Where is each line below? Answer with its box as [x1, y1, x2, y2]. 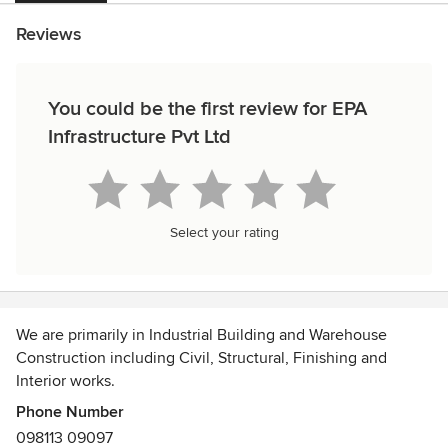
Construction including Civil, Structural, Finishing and [16, 348, 387, 368]
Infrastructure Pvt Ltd [48, 125, 231, 149]
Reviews [16, 23, 81, 45]
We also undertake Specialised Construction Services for [16, 417, 409, 437]
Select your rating [169, 224, 279, 241]
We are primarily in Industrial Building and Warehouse [16, 325, 387, 345]
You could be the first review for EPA [48, 97, 367, 121]
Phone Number [16, 402, 124, 422]
